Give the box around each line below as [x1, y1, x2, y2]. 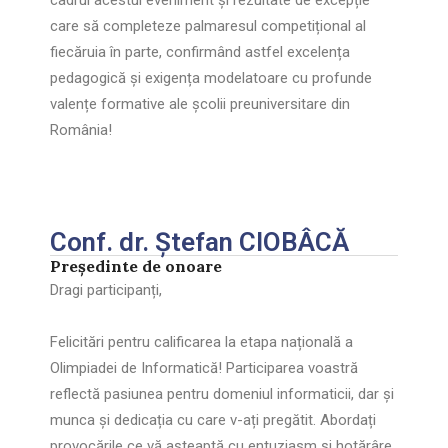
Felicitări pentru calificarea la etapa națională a [50, 333, 353, 351]
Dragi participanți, [50, 281, 162, 299]
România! [50, 121, 112, 139]
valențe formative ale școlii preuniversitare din [50, 95, 350, 113]
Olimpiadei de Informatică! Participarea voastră [50, 359, 358, 377]
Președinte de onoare [50, 256, 222, 276]
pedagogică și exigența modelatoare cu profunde [50, 69, 372, 87]
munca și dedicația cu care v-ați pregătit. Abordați [50, 411, 376, 429]
